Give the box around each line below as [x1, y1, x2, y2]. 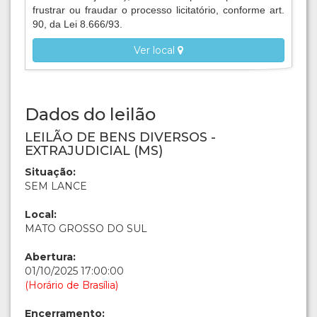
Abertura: [25, 250, 76, 264]
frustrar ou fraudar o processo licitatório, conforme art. [33, 4, 284, 16]
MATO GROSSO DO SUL [25, 222, 147, 236]
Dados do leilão [25, 104, 156, 125]
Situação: [25, 166, 76, 179]
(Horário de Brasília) [25, 279, 118, 292]
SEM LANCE [25, 180, 87, 193]
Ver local [134, 44, 178, 57]
